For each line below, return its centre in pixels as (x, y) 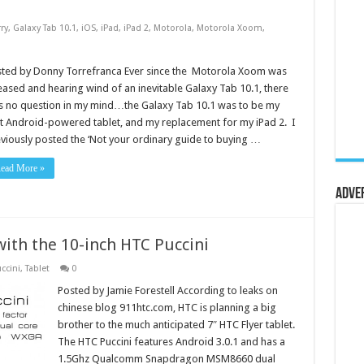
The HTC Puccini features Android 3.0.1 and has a (171, 342)
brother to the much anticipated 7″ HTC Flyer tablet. (177, 325)
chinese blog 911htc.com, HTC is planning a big (167, 308)
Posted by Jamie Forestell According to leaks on (167, 290)
